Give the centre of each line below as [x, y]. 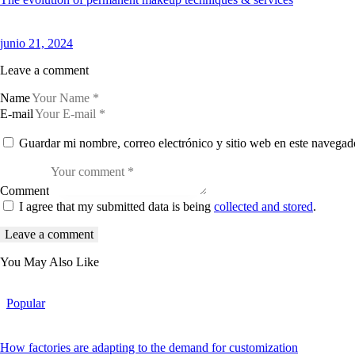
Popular [26, 303]
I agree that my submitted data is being [116, 207]
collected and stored [263, 207]
